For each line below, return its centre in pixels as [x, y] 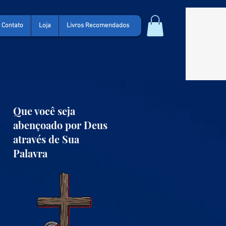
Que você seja [44, 110]
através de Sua [46, 139]
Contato [13, 26]
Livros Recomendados [98, 26]
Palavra [30, 153]
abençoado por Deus [60, 125]
